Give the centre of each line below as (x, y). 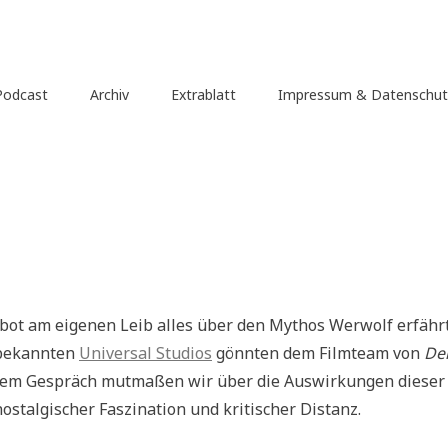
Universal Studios (145, 352)
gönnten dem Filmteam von (318, 352)
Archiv (109, 94)
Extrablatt (203, 94)
